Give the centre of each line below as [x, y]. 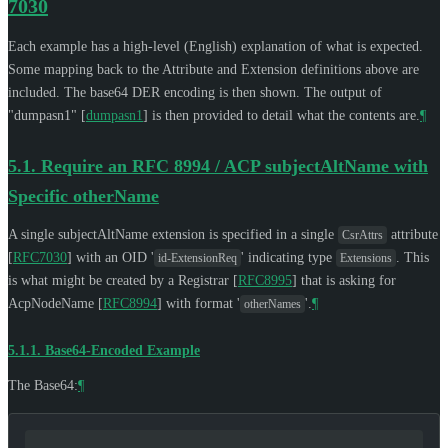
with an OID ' [113, 257]
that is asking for [346, 280]
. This [412, 257]
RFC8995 [265, 280]
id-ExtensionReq [197, 257]
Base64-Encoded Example [122, 350]
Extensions [366, 257]
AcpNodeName [53, 303]
